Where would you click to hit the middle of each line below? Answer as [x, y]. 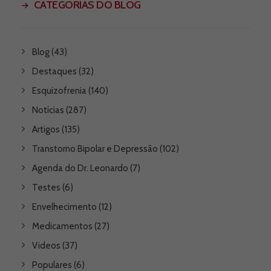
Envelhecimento [64, 207]
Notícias [48, 110]
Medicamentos [62, 226]
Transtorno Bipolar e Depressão [95, 149]
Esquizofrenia [59, 91]
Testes [46, 188]
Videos [46, 246]
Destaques [54, 71]
